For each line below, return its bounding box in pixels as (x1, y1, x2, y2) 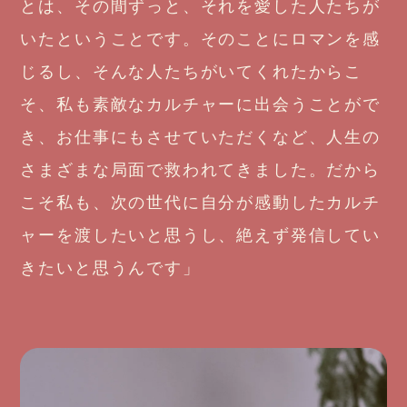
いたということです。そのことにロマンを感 (20, 29, 381, 48)
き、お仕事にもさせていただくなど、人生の (20, 127, 381, 146)
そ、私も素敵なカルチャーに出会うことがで (20, 94, 381, 114)
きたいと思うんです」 (20, 258, 201, 277)
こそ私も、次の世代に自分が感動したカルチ (20, 193, 381, 212)
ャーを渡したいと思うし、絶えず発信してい (20, 225, 381, 244)
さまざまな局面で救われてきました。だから (20, 160, 381, 179)
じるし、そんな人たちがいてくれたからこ (20, 62, 362, 81)
